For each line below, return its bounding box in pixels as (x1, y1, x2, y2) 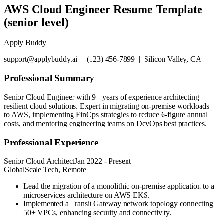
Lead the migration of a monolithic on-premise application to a (23, 182, 214, 191)
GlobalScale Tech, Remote (4, 165, 86, 174)
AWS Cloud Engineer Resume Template (4, 2, 202, 16)
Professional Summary (4, 73, 94, 84)
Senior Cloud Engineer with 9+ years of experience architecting (4, 92, 199, 101)
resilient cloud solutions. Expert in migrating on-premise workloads (4, 101, 209, 110)
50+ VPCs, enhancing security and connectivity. (23, 208, 171, 217)
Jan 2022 (74, 157, 102, 165)
